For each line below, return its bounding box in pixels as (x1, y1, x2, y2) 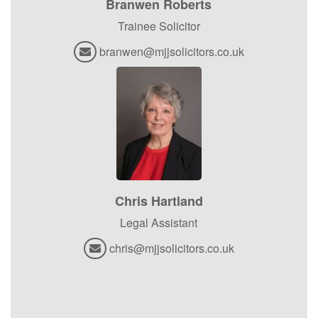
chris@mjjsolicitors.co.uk (109, 239, 234, 256)
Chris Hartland (114, 191, 203, 210)
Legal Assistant (120, 214, 198, 231)
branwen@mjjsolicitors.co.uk (99, 43, 244, 60)
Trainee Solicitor (117, 17, 200, 34)
